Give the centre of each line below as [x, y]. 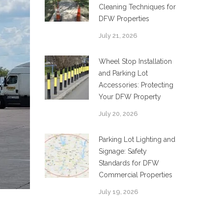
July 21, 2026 [118, 36]
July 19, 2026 [119, 192]
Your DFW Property [130, 97]
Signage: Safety [123, 151]
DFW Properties [124, 19]
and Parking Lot [123, 73]
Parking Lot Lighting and [137, 139]
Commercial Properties [136, 175]
